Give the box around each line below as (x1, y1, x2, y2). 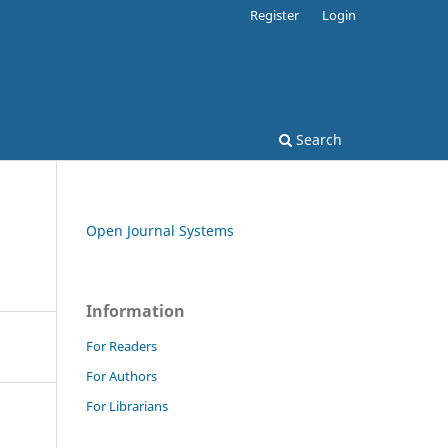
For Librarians (86, 396, 168, 415)
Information (86, 299, 185, 322)
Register (250, 5, 300, 24)
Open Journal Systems (86, 220, 234, 240)
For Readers (86, 336, 157, 355)
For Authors (86, 366, 157, 385)
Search (292, 129, 342, 149)
